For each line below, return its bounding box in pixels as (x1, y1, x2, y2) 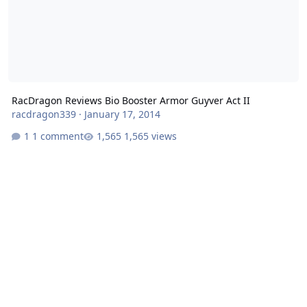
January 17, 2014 (84, 108, 160, 121)
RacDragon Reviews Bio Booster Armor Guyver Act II (11, 94, 250, 108)
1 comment (32, 129, 84, 143)
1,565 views (123, 129, 177, 143)
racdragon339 (11, 108, 76, 121)
